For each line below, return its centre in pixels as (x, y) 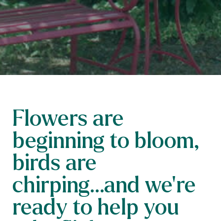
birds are (55, 162)
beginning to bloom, (105, 140)
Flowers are (68, 117)
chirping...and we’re (104, 184)
